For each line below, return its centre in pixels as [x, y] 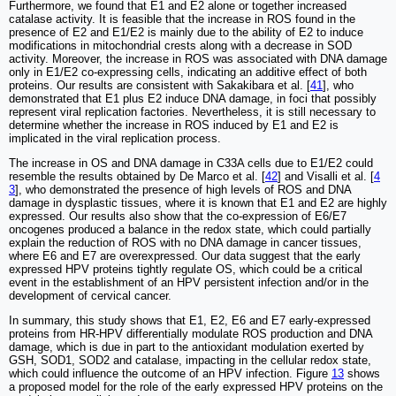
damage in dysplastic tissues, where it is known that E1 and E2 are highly [198, 202]
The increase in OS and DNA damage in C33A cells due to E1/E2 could [191, 163]
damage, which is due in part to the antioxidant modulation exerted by [187, 346]
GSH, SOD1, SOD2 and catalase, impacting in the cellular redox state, [190, 360]
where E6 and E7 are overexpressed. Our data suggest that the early [185, 255]
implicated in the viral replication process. [115, 138]
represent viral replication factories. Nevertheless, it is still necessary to [192, 111]
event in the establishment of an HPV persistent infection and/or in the [189, 282]
